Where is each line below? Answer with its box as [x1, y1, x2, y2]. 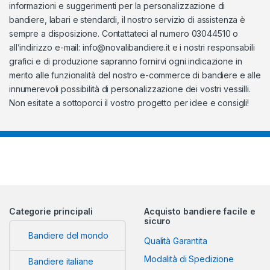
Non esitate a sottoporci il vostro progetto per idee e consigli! [9, 97, 250, 108]
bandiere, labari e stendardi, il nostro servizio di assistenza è [9, 14, 246, 25]
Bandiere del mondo [28, 230, 108, 241]
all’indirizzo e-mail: [9, 42, 83, 52]
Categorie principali [9, 206, 93, 216]
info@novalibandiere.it [82, 42, 170, 52]
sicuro [144, 215, 171, 226]
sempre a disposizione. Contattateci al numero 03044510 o [9, 28, 239, 39]
